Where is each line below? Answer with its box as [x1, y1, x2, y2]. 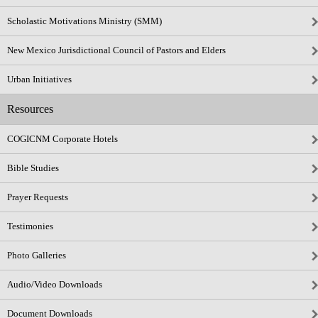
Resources [7, 103, 53, 115]
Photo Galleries [7, 250, 66, 261]
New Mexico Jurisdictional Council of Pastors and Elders [7, 45, 226, 55]
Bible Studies [7, 163, 59, 173]
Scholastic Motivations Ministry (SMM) [7, 16, 162, 26]
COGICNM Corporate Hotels [7, 133, 118, 144]
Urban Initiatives [7, 74, 72, 84]
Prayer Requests [7, 192, 68, 202]
